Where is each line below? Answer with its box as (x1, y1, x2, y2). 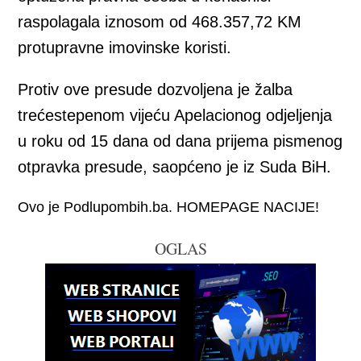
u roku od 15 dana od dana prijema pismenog (18, 132, 343, 150)
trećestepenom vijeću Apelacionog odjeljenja (18, 106, 333, 124)
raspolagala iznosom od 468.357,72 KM (18, 13, 302, 31)
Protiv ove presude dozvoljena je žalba (18, 81, 293, 98)
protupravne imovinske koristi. (18, 39, 232, 56)
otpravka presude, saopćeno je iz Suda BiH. (18, 158, 332, 176)
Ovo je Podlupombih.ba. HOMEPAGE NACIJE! (18, 199, 320, 215)
